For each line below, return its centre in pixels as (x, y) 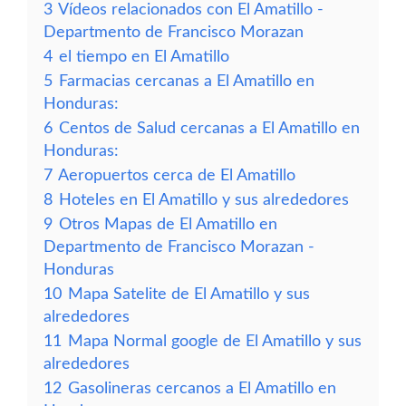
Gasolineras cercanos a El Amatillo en (202, 388)
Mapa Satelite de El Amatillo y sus (189, 294)
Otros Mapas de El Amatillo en (168, 224)
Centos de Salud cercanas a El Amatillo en (209, 128)
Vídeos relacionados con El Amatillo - (191, 10)
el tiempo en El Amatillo (144, 57)
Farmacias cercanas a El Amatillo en (187, 81)
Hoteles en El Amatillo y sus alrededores (204, 200)
